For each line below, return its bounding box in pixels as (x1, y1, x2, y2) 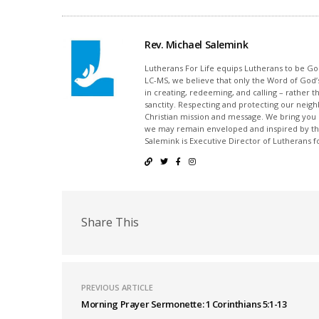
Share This (81, 214, 139, 230)
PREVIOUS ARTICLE (81, 281, 153, 293)
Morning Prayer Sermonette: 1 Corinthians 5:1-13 (81, 297, 287, 310)
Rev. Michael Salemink (145, 37, 249, 51)
